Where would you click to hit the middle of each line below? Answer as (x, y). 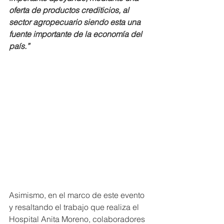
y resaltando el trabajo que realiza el (75, 207)
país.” (20, 46)
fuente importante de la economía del (76, 34)
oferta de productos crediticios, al (70, 10)
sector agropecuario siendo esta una (76, 22)
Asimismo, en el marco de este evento (78, 195)
